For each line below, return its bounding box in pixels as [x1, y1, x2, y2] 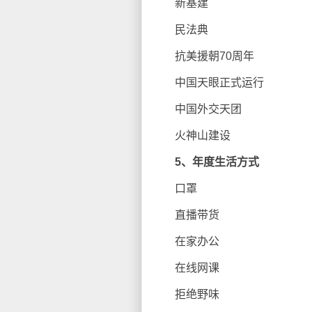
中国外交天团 [153, 103, 242, 115]
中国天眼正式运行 [153, 77, 264, 88]
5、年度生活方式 [175, 156, 259, 168]
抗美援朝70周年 [153, 50, 254, 62]
